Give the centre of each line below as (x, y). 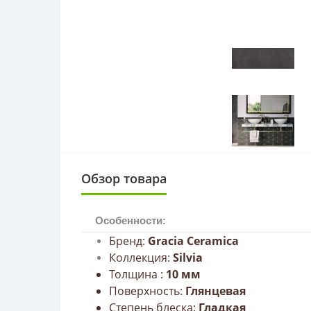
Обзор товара (124, 178)
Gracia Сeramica (193, 241)
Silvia (188, 257)
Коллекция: (141, 257)
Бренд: (128, 241)
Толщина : (137, 274)
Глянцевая (216, 291)
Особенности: (131, 220)
